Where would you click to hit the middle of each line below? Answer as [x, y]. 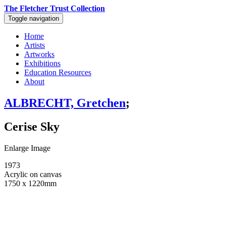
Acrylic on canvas [33, 174]
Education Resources [58, 72]
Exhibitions [42, 63]
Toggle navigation [34, 18]
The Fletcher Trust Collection [54, 8]
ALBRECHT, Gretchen [65, 103]
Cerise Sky [32, 126]
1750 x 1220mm [30, 183]
